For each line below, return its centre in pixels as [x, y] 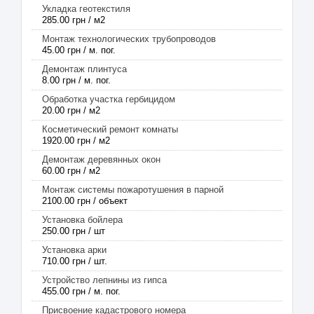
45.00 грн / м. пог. [79, 50]
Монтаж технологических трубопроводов [129, 39]
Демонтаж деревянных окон [101, 159]
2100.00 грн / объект [85, 201]
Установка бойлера [82, 220]
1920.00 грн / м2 [76, 141]
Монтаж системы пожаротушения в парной [133, 190]
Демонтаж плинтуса [84, 69]
